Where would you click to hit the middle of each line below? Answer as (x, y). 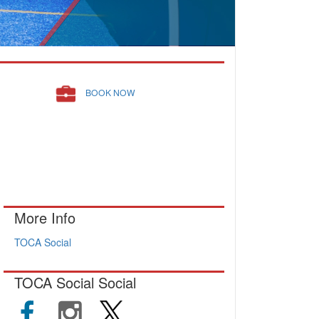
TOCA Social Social (75, 282)
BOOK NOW (111, 92)
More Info (45, 218)
